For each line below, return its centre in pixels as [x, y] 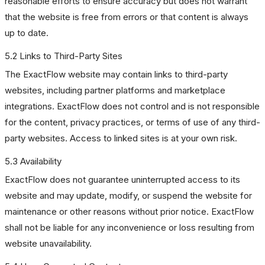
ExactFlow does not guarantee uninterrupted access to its [122, 180]
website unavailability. [48, 243]
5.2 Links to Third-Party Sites [64, 56]
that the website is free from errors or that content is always [127, 17]
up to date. [27, 33]
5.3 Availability [33, 161]
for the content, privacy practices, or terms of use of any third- [132, 122]
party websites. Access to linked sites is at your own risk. [121, 138]
